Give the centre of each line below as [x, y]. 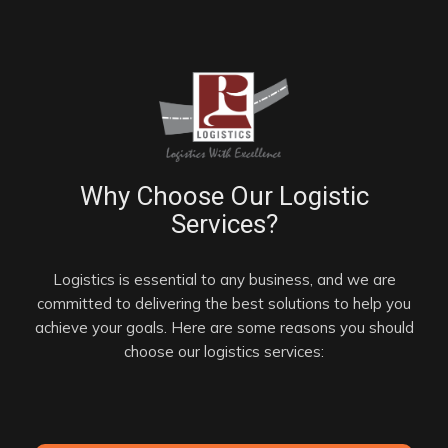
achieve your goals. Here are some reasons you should [224, 328]
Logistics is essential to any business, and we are [224, 280]
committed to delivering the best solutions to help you [224, 304]
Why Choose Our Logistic [224, 196]
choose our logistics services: [224, 352]
